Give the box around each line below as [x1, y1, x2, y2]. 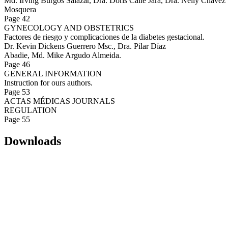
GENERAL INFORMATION [4, 69, 102, 78]
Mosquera [4, 5, 36, 14]
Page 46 [4, 60, 30, 69]
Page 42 [4, 14, 30, 23]
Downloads [4, 134, 61, 148]
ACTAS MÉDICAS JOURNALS [4, 97, 115, 106]
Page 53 [4, 88, 30, 97]
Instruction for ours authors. [4, 78, 93, 88]
